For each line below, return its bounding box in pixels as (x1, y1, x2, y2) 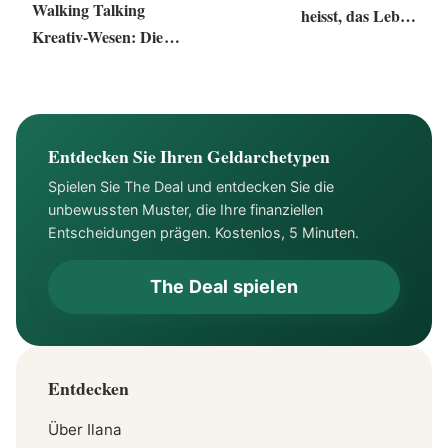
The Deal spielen (150, 275, 298, 297)
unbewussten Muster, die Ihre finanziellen (48, 200, 323, 218)
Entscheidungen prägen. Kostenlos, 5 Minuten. (48, 223, 359, 241)
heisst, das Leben (301, 3, 416, 27)
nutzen (32, 78, 78, 102)
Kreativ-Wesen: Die (32, 24, 164, 48)
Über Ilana (48, 419, 122, 439)
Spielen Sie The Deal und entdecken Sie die (48, 177, 334, 195)
